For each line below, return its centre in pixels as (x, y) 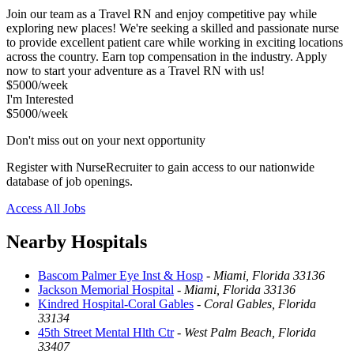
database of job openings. (70, 181)
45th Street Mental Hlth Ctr (106, 332)
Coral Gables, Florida (260, 303)
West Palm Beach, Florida (250, 332)
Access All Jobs (46, 208)
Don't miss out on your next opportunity (106, 140)
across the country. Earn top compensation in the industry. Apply (167, 56)
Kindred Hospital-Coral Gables (116, 303)
